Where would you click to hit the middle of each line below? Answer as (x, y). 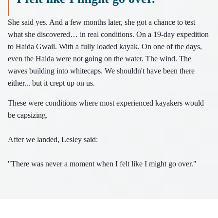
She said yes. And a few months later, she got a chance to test (101, 22)
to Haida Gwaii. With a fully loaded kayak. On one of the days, (105, 46)
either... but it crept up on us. (51, 83)
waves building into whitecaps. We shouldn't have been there (101, 71)
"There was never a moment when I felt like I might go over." (102, 163)
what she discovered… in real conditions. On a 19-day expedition (108, 34)
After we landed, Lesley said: (53, 139)
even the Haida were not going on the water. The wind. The (100, 58)
